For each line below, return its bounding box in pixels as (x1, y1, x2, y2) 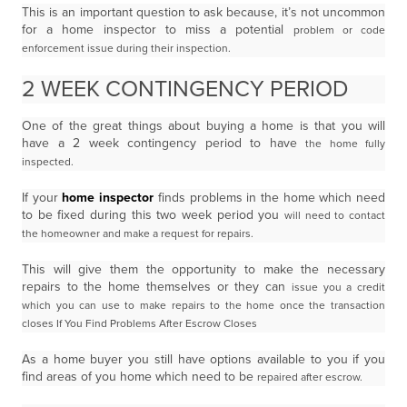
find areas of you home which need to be (22, 369, 257, 384)
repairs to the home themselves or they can (22, 279, 292, 294)
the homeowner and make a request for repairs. (22, 227, 253, 240)
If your (22, 190, 63, 205)
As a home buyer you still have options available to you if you (22, 352, 385, 367)
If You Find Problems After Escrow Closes (56, 317, 257, 330)
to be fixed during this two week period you (22, 207, 284, 223)
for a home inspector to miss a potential (22, 22, 293, 37)
